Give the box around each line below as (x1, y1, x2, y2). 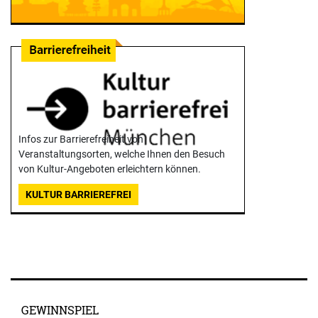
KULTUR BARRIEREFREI (26, 188, 131, 200)
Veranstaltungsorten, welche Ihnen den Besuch (18, 148, 225, 160)
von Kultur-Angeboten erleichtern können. (18, 163, 201, 175)
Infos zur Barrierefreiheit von (18, 133, 143, 145)
